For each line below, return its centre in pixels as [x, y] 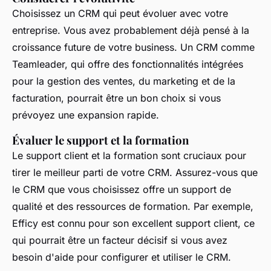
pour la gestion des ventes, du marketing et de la [124, 81]
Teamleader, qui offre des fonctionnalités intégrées [128, 64]
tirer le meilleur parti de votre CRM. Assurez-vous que [135, 172]
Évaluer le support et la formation [100, 140]
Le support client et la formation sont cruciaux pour [129, 155]
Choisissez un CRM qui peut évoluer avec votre [120, 13]
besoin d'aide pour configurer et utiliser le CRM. [122, 257]
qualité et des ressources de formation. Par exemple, [133, 206]
